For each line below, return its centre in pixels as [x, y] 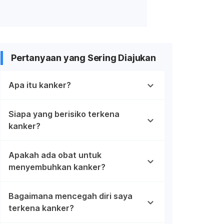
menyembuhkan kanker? [57, 167]
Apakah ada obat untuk [55, 155]
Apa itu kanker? [40, 85]
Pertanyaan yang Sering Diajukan [83, 57]
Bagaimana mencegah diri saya [70, 196]
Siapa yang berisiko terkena [64, 114]
